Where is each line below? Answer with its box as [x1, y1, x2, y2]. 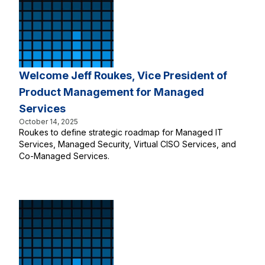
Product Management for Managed [19, 86, 204, 98]
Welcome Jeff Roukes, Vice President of [19, 69, 227, 82]
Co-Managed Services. [19, 151, 109, 161]
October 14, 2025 [19, 117, 78, 126]
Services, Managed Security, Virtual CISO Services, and [19, 139, 236, 149]
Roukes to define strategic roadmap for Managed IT [19, 127, 223, 137]
